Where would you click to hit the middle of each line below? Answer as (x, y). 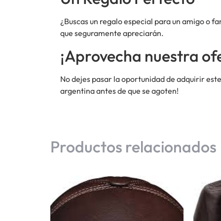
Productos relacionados (133, 147)
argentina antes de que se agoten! (119, 91)
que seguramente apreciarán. (112, 33)
